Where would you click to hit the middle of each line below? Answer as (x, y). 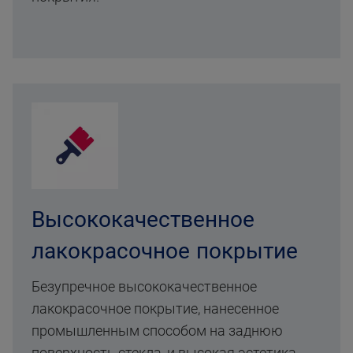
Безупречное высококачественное (144, 287)
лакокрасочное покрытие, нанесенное (155, 309)
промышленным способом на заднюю (157, 331)
